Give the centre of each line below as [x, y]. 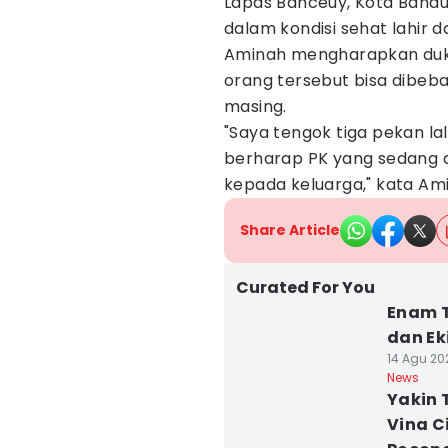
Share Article [290, 230]
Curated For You [305, 287]
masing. [255, 106]
